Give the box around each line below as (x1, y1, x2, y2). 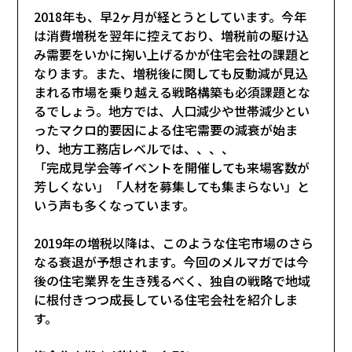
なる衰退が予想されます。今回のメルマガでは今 (34, 251, 310, 271)
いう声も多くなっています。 (34, 195, 196, 214)
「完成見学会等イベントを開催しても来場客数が (34, 157, 310, 177)
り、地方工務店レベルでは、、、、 (34, 138, 235, 158)
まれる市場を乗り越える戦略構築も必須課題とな (34, 82, 311, 101)
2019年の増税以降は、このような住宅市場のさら (34, 233, 314, 252)
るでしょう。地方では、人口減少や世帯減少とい (34, 101, 310, 120)
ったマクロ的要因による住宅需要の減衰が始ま (34, 119, 299, 139)
